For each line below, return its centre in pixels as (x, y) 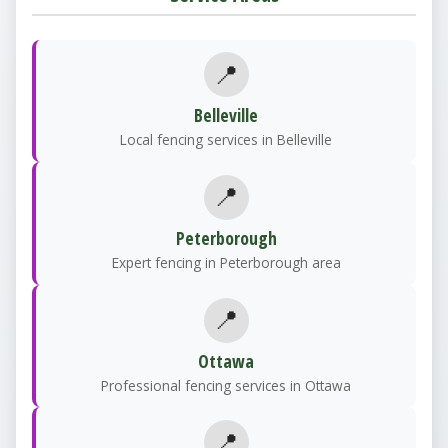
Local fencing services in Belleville (226, 140)
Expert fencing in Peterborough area (226, 262)
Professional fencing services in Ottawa (226, 385)
